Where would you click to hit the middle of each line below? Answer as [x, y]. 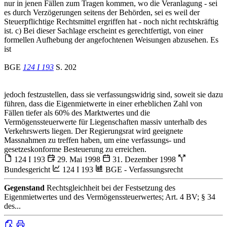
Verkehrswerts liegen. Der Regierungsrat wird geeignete [93, 131]
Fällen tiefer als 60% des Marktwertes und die [77, 112]
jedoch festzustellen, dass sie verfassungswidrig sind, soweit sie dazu [113, 94]
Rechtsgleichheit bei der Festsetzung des [110, 187]
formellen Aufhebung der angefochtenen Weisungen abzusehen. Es [111, 40]
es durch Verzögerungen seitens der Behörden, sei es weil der [102, 12]
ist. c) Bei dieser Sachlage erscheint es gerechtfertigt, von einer [104, 30]
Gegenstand [24, 187]
